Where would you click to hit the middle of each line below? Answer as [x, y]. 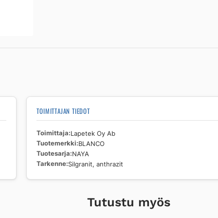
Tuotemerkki [57, 143]
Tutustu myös [129, 202]
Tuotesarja [54, 153]
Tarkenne [52, 163]
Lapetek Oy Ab [93, 133]
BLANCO [92, 143]
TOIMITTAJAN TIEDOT [63, 111]
